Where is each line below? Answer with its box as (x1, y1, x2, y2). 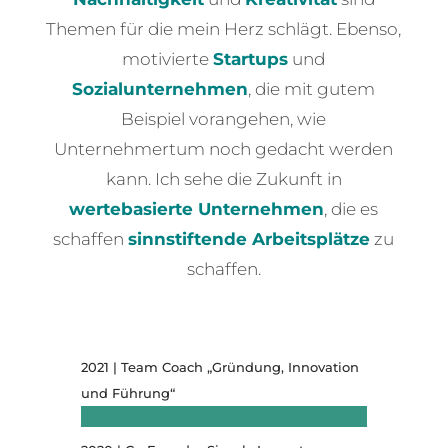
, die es (324, 198, 379, 219)
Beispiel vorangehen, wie (121, 108, 327, 129)
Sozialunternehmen (72, 78, 249, 99)
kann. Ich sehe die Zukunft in (105, 168, 342, 189)
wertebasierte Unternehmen (69, 198, 325, 219)
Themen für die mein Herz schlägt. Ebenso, (46, 18, 402, 39)
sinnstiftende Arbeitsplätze (128, 228, 371, 249)
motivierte (122, 48, 214, 69)
